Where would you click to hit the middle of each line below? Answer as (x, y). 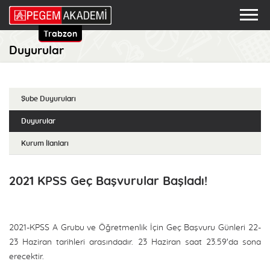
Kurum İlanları (45, 143)
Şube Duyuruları (49, 99)
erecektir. (27, 257)
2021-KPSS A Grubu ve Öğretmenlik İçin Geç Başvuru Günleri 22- (135, 228)
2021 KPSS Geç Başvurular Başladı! (108, 181)
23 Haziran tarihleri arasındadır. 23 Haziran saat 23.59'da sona (135, 242)
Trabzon (60, 34)
